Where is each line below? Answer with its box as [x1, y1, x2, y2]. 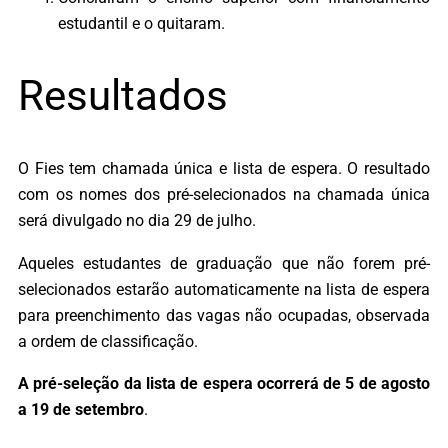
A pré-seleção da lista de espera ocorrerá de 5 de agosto [18, 373, 430, 393]
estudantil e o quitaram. [58, 13, 225, 33]
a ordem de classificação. [18, 331, 198, 351]
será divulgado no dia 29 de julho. [18, 211, 256, 231]
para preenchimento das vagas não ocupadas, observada [18, 305, 430, 325]
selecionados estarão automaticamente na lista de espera [18, 279, 430, 299]
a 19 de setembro [18, 399, 144, 419]
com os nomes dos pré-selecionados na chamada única [18, 185, 430, 205]
